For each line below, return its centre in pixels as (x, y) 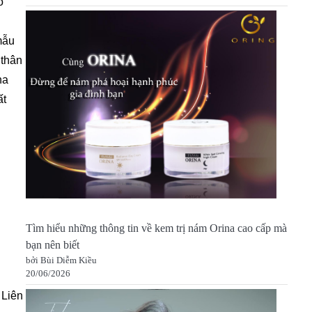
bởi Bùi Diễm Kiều (61, 260)
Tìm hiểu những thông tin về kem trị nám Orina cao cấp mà (156, 229)
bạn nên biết (52, 245)
